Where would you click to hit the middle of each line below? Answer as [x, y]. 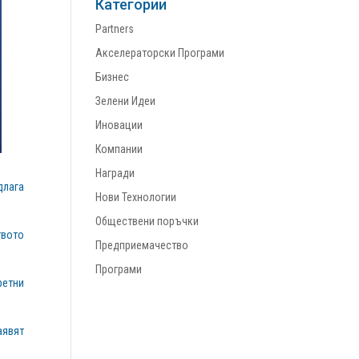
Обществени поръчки [147, 221]
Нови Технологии [136, 197]
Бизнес [113, 77]
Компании [119, 149]
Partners [115, 29]
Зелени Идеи [126, 101]
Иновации [119, 125]
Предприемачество [142, 245]
